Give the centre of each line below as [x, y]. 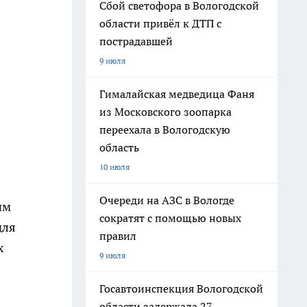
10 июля [114, 167]
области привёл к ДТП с [160, 23]
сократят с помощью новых [170, 218]
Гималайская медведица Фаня [177, 94]
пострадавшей [136, 41]
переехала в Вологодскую [165, 130]
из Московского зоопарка [165, 112]
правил [118, 236]
